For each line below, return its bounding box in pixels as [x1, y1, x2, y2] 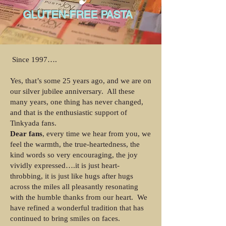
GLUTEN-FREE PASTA [23, 8, 132, 21]
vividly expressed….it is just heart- [10, 161, 120, 169]
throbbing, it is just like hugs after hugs [10, 172, 133, 180]
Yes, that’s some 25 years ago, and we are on [10, 77, 151, 85]
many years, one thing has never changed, [10, 98, 143, 106]
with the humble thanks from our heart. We [10, 193, 147, 201]
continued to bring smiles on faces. [10, 214, 120, 222]
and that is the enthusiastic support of [10, 108, 127, 117]
